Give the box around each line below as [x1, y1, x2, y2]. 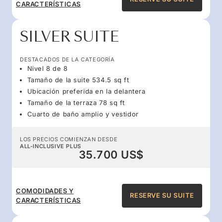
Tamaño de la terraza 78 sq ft [27, 98, 125, 107]
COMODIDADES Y [16, 186, 74, 195]
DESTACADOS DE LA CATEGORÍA [20, 55, 115, 63]
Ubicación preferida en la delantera [27, 87, 146, 95]
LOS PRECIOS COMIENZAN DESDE [20, 135, 118, 143]
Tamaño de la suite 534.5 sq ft [27, 75, 129, 84]
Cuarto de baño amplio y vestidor [27, 110, 139, 118]
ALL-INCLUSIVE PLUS [20, 142, 81, 150]
